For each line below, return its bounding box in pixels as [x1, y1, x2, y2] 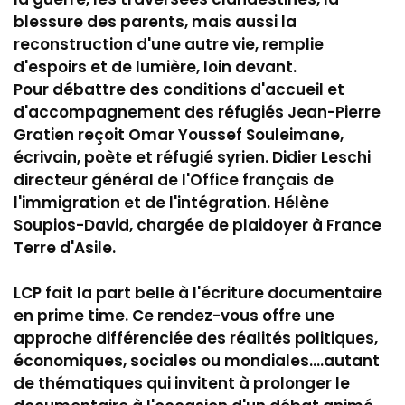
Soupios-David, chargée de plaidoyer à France [14, 213, 381, 236]
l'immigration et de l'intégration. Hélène [14, 191, 329, 213]
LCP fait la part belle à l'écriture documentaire [14, 281, 382, 304]
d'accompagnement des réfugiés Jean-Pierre [14, 100, 381, 123]
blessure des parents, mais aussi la [14, 10, 297, 33]
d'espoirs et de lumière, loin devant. [14, 55, 297, 78]
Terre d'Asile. [14, 236, 116, 259]
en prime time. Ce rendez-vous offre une [14, 304, 334, 326]
